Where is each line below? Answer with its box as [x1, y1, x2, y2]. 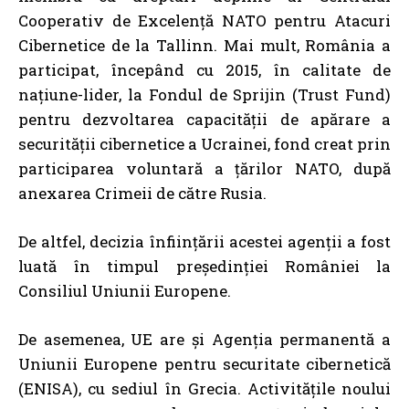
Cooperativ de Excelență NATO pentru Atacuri [18, 9, 391, 31]
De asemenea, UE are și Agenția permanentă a [18, 328, 391, 350]
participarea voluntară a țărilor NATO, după [18, 157, 391, 179]
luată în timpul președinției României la [18, 255, 391, 277]
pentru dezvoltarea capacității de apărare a [18, 108, 391, 130]
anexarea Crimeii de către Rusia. [18, 182, 267, 204]
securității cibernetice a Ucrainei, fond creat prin [18, 132, 391, 154]
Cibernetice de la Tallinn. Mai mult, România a [18, 34, 391, 56]
